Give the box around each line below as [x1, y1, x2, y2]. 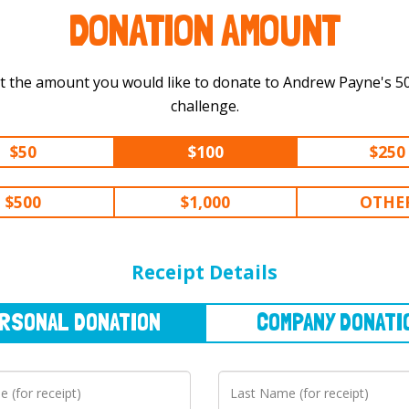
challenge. [170, 95, 239, 116]
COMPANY [195, 242, 272, 269]
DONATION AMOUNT [68, 5, 341, 57]
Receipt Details [131, 258, 278, 285]
